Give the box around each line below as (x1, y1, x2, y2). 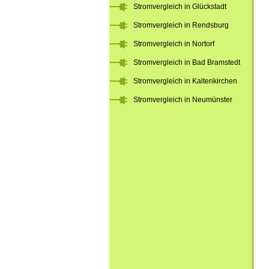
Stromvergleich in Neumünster (133, 95, 232, 104)
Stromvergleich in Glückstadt (133, 2, 226, 11)
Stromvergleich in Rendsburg (133, 21, 229, 29)
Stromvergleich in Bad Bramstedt (133, 58, 240, 67)
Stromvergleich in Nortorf (133, 40, 214, 48)
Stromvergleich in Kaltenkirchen (133, 77, 237, 85)
